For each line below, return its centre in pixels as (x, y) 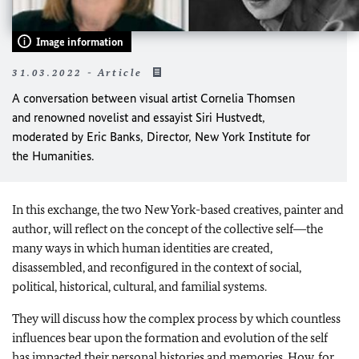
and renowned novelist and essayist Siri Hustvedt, (139, 117)
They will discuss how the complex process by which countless (176, 318)
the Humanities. (53, 155)
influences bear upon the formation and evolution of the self (170, 337)
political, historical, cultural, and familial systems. (139, 286)
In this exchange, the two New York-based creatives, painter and (178, 209)
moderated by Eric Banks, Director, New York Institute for (161, 136)
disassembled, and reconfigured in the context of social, (157, 267)
